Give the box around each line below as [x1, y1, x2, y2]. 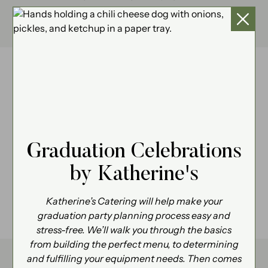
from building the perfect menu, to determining [29, 238, 239, 251]
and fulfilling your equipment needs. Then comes [26, 252, 242, 266]
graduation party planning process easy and [38, 209, 230, 223]
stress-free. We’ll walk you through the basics [36, 224, 232, 237]
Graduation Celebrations [26, 136, 242, 163]
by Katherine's [69, 159, 199, 185]
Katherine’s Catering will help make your [45, 195, 223, 208]
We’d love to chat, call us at [40, 15, 165, 28]
